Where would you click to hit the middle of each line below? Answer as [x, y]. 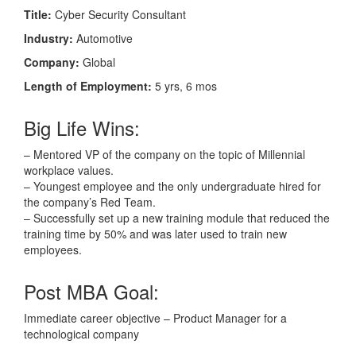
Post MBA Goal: [91, 291]
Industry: [48, 38]
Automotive [103, 38]
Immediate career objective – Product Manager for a [155, 317]
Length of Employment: [88, 85]
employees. [53, 249]
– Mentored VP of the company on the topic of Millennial [164, 154]
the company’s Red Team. [90, 201]
